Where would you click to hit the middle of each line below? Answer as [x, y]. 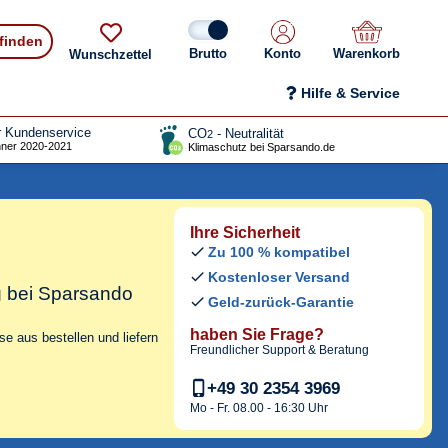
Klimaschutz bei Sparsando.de [261, 147]
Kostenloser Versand [279, 277]
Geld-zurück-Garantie [281, 302]
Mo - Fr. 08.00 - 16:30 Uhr [259, 408]
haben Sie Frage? [257, 335]
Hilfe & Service [350, 93]
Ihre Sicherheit [245, 233]
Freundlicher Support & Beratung [279, 350]
